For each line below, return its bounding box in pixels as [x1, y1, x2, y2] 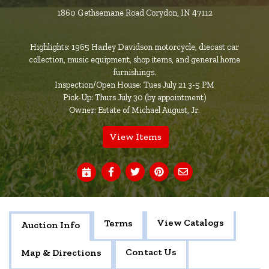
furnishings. [112, 67, 156, 77]
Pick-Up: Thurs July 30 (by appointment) [62, 92, 206, 103]
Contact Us [125, 246, 177, 258]
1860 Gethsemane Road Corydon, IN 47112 [56, 7, 213, 18]
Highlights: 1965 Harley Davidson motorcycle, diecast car [29, 41, 239, 52]
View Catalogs [157, 216, 224, 228]
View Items [110, 130, 162, 142]
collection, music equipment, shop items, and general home [28, 54, 240, 65]
